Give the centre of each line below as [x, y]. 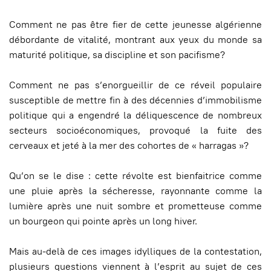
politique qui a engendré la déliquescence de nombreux [135, 115]
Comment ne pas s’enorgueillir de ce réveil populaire [135, 85]
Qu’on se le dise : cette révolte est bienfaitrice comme [135, 176]
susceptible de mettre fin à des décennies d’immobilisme [135, 100]
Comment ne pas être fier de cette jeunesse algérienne [135, 24]
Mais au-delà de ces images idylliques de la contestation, [135, 251]
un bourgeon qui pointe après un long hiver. [103, 221]
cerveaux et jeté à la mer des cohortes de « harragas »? [129, 145]
